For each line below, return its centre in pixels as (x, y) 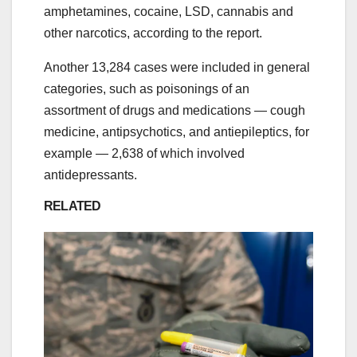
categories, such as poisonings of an (147, 88)
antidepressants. (90, 175)
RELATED (73, 206)
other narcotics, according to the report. (153, 33)
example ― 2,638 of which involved (144, 153)
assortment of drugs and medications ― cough (175, 110)
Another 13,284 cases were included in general (177, 67)
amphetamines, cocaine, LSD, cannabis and (169, 11)
